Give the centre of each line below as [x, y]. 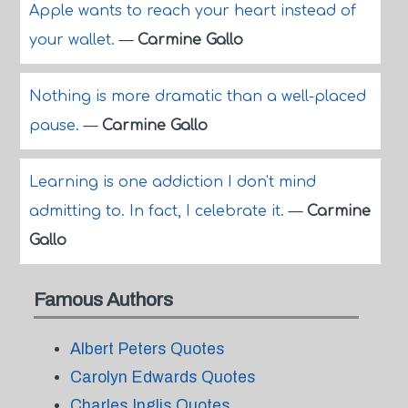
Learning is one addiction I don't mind [172, 182]
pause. [56, 126]
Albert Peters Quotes [147, 349]
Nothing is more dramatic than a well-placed [197, 97]
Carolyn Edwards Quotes [163, 377]
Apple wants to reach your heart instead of [192, 11]
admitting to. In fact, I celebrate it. [158, 211]
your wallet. [74, 40]
